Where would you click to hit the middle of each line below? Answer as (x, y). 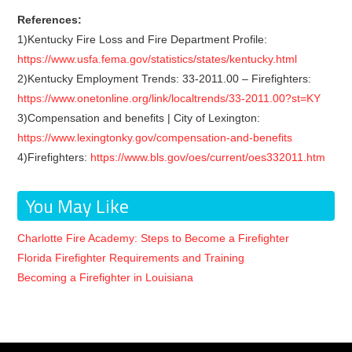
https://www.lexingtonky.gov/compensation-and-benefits (155, 137)
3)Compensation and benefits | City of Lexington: (139, 118)
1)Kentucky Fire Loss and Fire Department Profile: (143, 39)
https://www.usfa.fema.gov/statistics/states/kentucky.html (158, 59)
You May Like (77, 206)
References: (50, 20)
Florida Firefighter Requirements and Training (131, 258)
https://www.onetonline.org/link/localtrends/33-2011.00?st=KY (169, 98)
